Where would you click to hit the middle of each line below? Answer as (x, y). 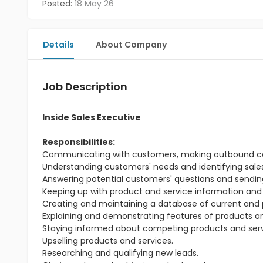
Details (58, 45)
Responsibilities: (79, 142)
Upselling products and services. (108, 241)
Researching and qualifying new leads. (120, 253)
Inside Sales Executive (92, 117)
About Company (131, 45)
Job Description (85, 87)
